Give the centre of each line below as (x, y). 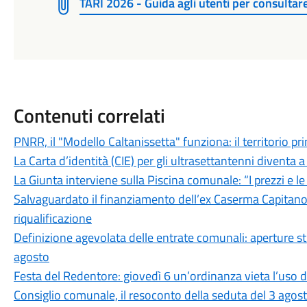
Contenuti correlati (89, 115)
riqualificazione (52, 218)
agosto (31, 257)
